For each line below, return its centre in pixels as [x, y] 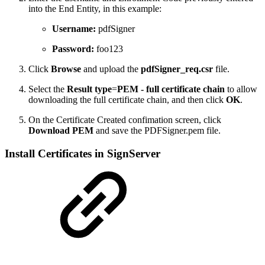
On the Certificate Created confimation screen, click [125, 120]
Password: [73, 49]
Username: [74, 29]
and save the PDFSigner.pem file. [159, 131]
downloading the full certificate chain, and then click [127, 100]
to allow [241, 89]
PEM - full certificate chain [171, 89]
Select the [48, 89]
